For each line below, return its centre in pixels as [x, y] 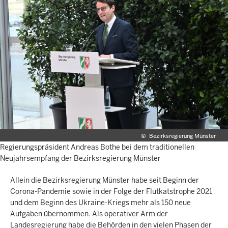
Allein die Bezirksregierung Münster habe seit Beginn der [105, 180]
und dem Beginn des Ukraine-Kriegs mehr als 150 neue [101, 203]
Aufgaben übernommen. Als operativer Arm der [89, 214]
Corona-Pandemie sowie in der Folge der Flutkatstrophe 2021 [111, 192]
